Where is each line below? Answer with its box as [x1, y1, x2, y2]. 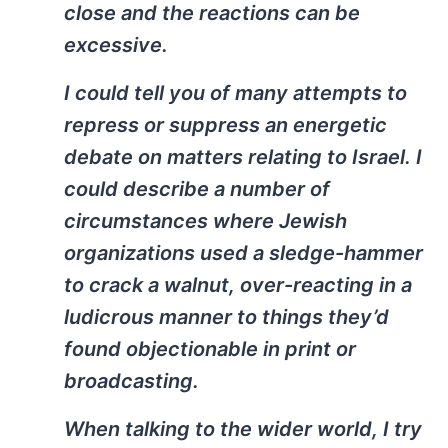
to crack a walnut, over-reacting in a [64, 273, 412, 298]
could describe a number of [64, 177, 330, 202]
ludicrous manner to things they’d [64, 305, 389, 330]
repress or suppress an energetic [64, 113, 387, 138]
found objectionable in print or [64, 337, 356, 362]
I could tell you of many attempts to [64, 81, 407, 106]
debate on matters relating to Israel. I [64, 145, 422, 170]
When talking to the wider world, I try [64, 417, 422, 442]
